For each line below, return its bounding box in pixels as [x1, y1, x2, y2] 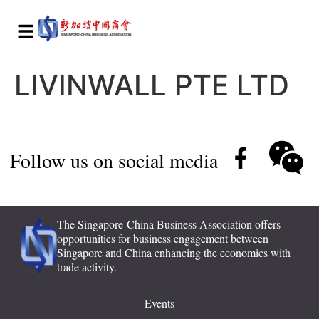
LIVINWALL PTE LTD [14, 68, 289, 103]
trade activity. [57, 259, 117, 274]
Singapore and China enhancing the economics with [57, 245, 291, 260]
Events [145, 296, 174, 311]
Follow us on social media [10, 146, 218, 174]
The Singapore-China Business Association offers [57, 216, 281, 231]
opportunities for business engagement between [57, 231, 268, 246]
